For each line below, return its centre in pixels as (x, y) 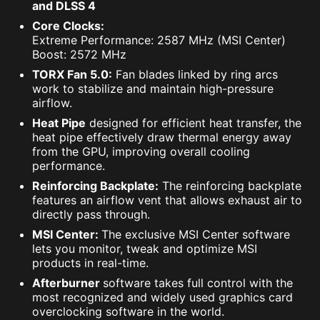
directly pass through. (91, 215)
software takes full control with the (198, 283)
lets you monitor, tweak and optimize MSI (145, 249)
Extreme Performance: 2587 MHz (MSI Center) (159, 40)
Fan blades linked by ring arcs (195, 75)
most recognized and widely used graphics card (162, 297)
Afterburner (67, 283)
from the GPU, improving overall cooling (141, 152)
